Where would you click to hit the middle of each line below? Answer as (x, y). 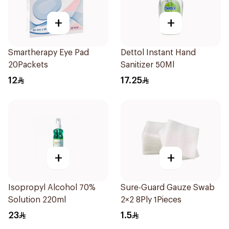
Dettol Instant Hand (158, 53)
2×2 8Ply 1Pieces (151, 200)
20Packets (28, 65)
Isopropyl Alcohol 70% (52, 188)
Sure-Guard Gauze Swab (168, 188)
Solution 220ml (37, 200)
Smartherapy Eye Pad (49, 53)
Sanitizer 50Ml (147, 65)
